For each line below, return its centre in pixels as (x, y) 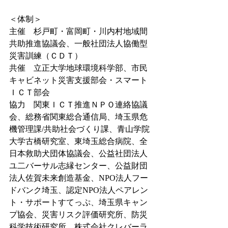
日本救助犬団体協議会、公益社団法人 (78, 154)
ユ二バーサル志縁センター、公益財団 (78, 166)
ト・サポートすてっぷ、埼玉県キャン (78, 203)
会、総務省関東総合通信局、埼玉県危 (78, 117)
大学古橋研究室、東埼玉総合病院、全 (78, 141)
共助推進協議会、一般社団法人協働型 (78, 44)
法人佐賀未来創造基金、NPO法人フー (79, 178)
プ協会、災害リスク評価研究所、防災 (78, 215)
